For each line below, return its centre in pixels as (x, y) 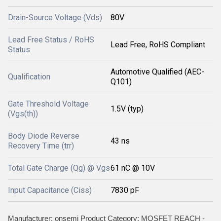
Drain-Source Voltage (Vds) (55, 18)
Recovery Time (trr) (41, 146)
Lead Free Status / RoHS (51, 40)
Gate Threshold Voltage (48, 104)
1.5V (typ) (127, 109)
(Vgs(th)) (23, 114)
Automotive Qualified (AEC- (157, 72)
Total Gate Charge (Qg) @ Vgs (59, 168)
